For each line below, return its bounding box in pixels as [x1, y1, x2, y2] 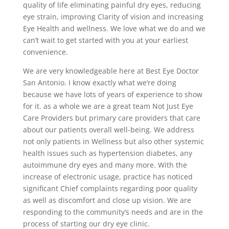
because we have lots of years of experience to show [22, 89, 202, 100]
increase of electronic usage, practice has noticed [22, 172, 193, 182]
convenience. [22, 47, 68, 57]
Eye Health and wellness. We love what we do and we [22, 24, 205, 34]
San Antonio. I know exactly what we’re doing [22, 78, 176, 88]
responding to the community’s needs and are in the [22, 207, 203, 217]
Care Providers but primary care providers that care [22, 113, 200, 123]
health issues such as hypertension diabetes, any [22, 148, 192, 158]
